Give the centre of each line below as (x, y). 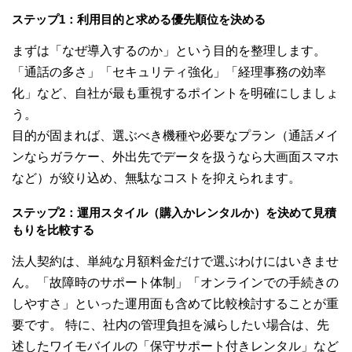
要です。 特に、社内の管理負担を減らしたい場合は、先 (170, 325)
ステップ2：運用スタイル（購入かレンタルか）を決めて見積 (174, 213)
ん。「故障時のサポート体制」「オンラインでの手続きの (175, 283)
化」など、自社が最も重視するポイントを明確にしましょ (175, 93)
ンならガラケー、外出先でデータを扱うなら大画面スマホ (175, 157)
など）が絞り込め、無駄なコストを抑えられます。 (156, 178)
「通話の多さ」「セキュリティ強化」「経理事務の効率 (169, 72)
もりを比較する (53, 230)
